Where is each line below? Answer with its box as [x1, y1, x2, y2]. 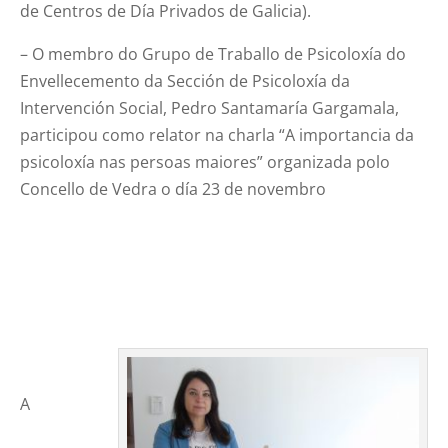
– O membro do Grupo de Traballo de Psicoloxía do [20, 43, 407, 66]
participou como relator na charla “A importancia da [20, 124, 415, 147]
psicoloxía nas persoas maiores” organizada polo [20, 151, 391, 174]
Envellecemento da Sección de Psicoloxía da [20, 70, 351, 93]
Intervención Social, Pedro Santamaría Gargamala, [20, 97, 400, 120]
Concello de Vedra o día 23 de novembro [20, 178, 327, 201]
